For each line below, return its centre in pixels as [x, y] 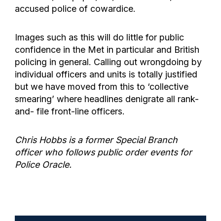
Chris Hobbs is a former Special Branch [96, 140]
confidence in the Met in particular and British [107, 50]
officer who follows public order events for [103, 152]
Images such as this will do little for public [99, 37]
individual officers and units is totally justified [106, 74]
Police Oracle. [43, 165]
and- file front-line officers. [70, 111]
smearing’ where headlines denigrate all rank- [107, 99]
